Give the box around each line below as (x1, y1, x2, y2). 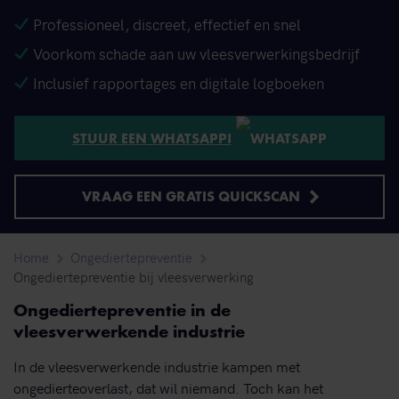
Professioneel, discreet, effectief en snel (33, 12, 302, 35)
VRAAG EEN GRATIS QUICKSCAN (81, 190, 304, 205)
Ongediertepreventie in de (13, 302, 231, 321)
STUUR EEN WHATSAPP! (72, 132, 232, 147)
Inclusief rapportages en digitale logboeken (33, 71, 325, 94)
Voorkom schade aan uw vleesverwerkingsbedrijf (33, 42, 361, 64)
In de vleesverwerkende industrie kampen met (13, 356, 300, 377)
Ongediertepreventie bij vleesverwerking (13, 267, 254, 286)
